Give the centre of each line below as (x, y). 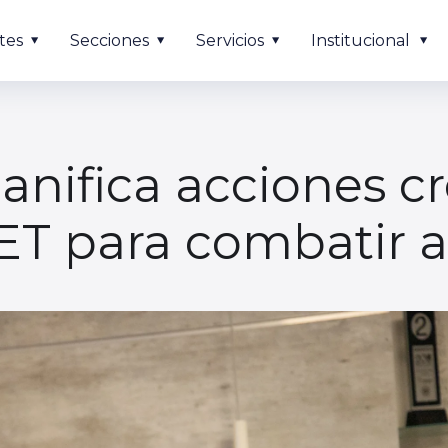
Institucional (360, 40)
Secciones (109, 40)
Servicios (230, 40)
